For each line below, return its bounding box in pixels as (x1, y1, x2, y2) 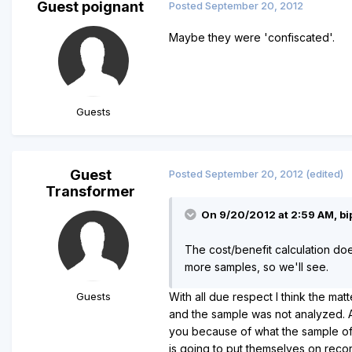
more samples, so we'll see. (185, 259, 328, 273)
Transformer (46, 182, 135, 200)
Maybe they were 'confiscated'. (169, 30, 335, 44)
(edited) (306, 167, 343, 180)
